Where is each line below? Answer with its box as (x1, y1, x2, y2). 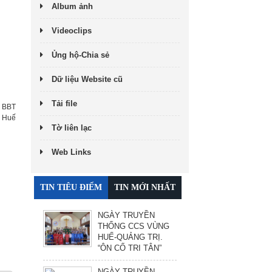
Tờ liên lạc (52, 123, 92, 132)
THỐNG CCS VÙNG (98, 221, 169, 231)
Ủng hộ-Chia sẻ (52, 50, 109, 59)
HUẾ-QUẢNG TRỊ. (98, 232, 163, 242)
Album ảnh (52, 1, 93, 11)
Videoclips (52, 25, 92, 35)
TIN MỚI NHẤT (114, 182, 175, 192)
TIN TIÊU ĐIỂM (40, 182, 102, 192)
